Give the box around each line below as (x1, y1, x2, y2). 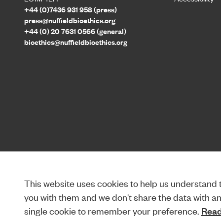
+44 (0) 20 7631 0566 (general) (24, 26, 126, 37)
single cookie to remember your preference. (24, 204, 201, 217)
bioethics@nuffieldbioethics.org (24, 37, 127, 47)
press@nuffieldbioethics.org (24, 15, 115, 26)
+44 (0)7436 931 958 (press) (24, 4, 117, 15)
